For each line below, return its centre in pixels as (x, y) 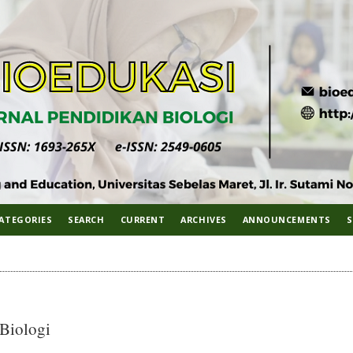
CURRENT (143, 219)
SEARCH (86, 219)
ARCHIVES (204, 219)
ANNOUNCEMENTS (286, 219)
